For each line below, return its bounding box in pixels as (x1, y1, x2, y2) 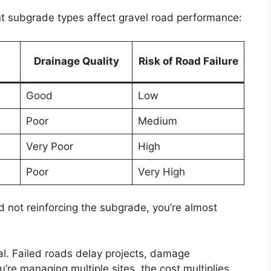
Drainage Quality (33, 54, 119, 67)
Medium (137, 114, 177, 127)
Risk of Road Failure (138, 54, 238, 67)
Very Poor (25, 140, 73, 152)
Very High (137, 165, 185, 178)
